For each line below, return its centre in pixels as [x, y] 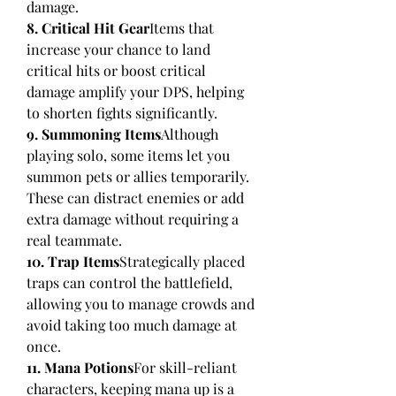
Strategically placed [182, 261]
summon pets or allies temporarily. [138, 176]
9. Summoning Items [94, 134]
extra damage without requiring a [133, 219]
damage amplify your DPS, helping [135, 91]
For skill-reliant [185, 367]
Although [190, 134]
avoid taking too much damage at [132, 325]
